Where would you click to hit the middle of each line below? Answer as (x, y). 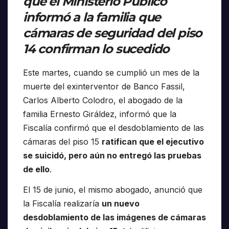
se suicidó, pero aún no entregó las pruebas (112, 156)
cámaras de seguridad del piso (113, 33)
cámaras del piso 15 (62, 142)
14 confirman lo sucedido (96, 49)
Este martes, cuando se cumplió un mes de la (111, 73)
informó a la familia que (92, 17)
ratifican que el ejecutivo (153, 142)
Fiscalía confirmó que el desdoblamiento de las (113, 128)
